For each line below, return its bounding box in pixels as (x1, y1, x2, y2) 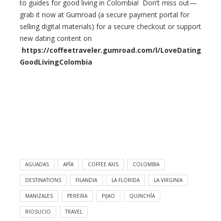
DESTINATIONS (25, 177, 61, 184)
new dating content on (20, 34, 94, 43)
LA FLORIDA (111, 177, 140, 184)
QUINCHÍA (129, 192, 155, 200)
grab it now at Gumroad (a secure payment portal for (20, 10, 189, 20)
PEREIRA (67, 192, 87, 200)
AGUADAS (25, 161, 49, 168)
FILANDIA (75, 177, 97, 184)
